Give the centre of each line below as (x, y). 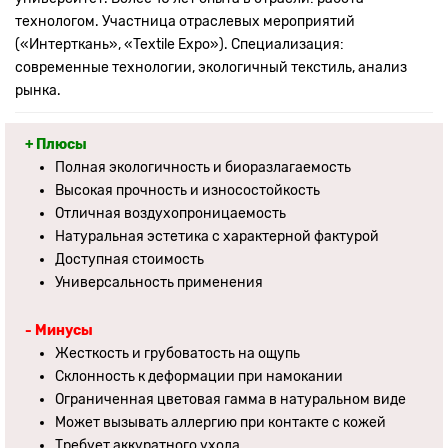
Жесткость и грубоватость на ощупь (177, 353)
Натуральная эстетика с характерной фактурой (217, 236)
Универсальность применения (159, 282)
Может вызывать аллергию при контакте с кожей (220, 422)
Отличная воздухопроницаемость (170, 213)
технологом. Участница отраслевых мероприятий (185, 21)
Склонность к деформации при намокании (199, 376)
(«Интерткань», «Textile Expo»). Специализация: (179, 44)
